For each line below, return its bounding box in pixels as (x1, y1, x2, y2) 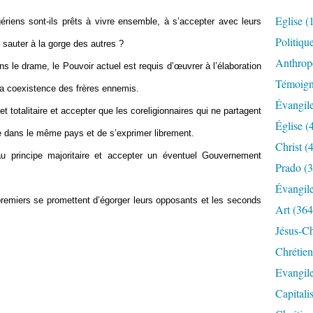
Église (275, 118, 303, 133)
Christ (275, 139, 302, 154)
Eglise (275, 13, 303, 28)
